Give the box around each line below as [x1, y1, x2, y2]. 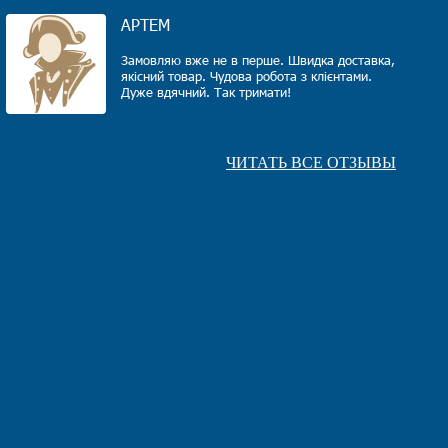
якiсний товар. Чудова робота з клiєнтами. [121, 68, 372, 84]
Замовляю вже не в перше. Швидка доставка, [121, 52, 395, 68]
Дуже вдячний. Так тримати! [121, 84, 291, 100]
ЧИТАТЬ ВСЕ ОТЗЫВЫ [226, 154, 396, 171]
